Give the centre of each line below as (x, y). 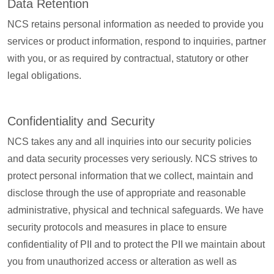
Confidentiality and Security (81, 121)
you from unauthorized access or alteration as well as (122, 261)
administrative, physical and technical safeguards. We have (135, 210)
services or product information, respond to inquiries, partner (137, 41)
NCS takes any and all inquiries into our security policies (129, 142)
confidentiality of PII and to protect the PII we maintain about (136, 244)
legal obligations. (44, 76)
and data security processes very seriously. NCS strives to (132, 159)
